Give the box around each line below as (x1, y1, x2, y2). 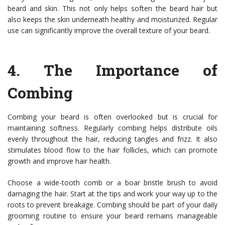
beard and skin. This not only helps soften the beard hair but (8, 4, 217, 14)
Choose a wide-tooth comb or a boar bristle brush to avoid (8, 178, 217, 188)
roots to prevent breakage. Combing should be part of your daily (8, 200, 217, 210)
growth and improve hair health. (8, 156, 111, 166)
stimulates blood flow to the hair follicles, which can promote (8, 145, 217, 155)
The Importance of (44, 60, 217, 80)
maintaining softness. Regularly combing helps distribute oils (8, 123, 217, 133)
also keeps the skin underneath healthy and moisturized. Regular (8, 15, 217, 25)
